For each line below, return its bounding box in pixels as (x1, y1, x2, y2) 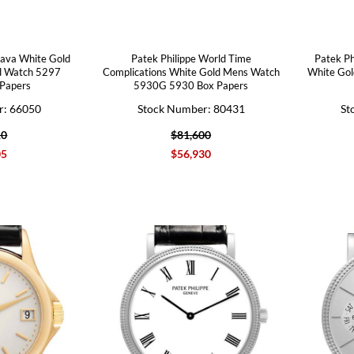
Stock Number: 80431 (137, 101, 245, 115)
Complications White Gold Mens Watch (102, 65, 280, 78)
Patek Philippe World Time (130, 51, 251, 65)
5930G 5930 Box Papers (134, 78, 249, 92)
